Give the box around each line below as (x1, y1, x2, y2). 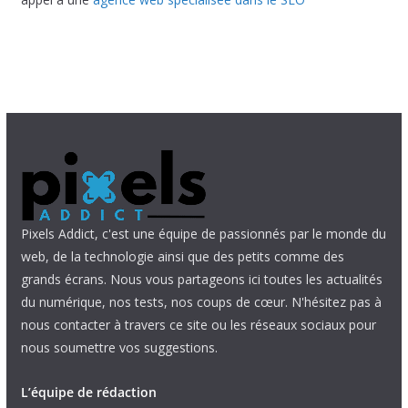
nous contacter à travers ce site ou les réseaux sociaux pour (20, 316, 376, 333)
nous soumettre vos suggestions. (20, 339, 218, 356)
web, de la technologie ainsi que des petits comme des (20, 248, 344, 265)
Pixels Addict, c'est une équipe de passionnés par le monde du (20, 225, 386, 242)
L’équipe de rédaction (20, 383, 157, 401)
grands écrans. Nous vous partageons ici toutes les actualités (20, 270, 382, 288)
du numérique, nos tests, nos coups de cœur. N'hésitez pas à (20, 293, 382, 311)
